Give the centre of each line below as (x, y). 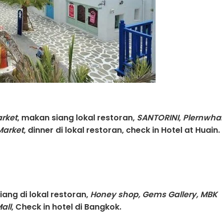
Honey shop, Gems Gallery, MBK (154, 194)
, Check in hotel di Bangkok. (66, 207)
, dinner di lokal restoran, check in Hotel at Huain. (122, 130)
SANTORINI (158, 118)
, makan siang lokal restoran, (77, 118)
